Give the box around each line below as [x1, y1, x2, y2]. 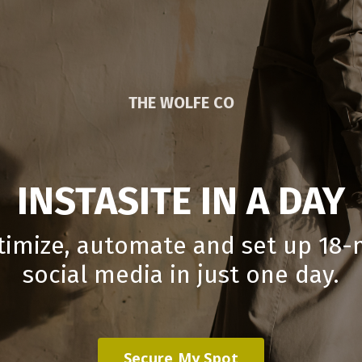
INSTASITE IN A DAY [17, 178, 345, 225]
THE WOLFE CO [128, 93, 234, 112]
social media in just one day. [23, 260, 339, 289]
